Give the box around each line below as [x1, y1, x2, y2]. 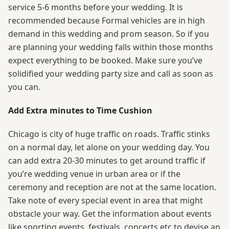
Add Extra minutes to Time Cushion [8, 104, 152, 116]
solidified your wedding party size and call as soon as [8, 67, 213, 79]
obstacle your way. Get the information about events [8, 208, 212, 219]
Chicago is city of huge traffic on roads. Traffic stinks [8, 128, 210, 140]
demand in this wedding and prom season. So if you [8, 28, 209, 39]
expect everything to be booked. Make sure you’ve [8, 54, 202, 66]
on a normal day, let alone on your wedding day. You [8, 141, 210, 153]
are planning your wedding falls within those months [8, 41, 213, 53]
